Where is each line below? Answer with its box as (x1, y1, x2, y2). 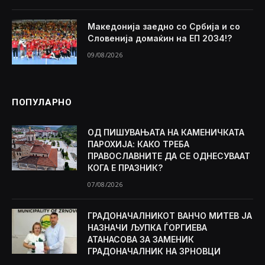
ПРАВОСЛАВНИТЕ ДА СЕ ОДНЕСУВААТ (88, 151, 250, 161)
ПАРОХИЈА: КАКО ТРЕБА (88, 139, 189, 150)
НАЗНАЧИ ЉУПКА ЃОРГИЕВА (88, 222, 207, 233)
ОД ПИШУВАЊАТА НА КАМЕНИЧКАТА (88, 127, 244, 138)
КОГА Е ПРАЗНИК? (88, 163, 163, 173)
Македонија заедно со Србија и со (88, 21, 240, 32)
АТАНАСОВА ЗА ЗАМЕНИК (88, 234, 194, 245)
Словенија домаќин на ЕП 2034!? (88, 33, 232, 44)
